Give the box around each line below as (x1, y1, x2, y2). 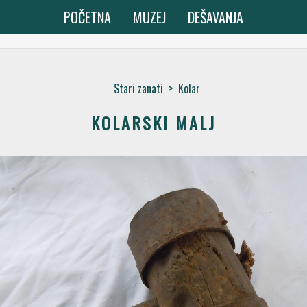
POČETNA (64, 7, 111, 27)
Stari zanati (114, 80, 163, 97)
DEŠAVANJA (188, 7, 243, 27)
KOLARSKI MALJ (91, 110, 216, 135)
